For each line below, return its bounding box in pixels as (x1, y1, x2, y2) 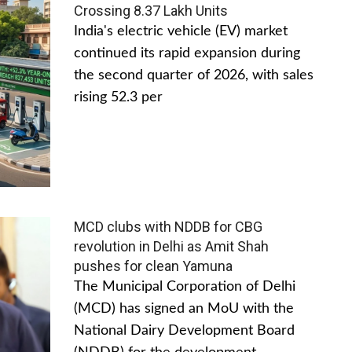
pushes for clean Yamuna (74, 258, 233, 275)
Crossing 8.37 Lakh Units (74, 2, 228, 19)
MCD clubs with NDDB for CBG (74, 218, 262, 236)
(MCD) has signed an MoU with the (74, 302, 294, 317)
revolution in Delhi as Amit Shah (74, 238, 269, 255)
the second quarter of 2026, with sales (74, 68, 313, 82)
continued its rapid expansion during (74, 46, 300, 60)
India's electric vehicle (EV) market (74, 24, 288, 38)
